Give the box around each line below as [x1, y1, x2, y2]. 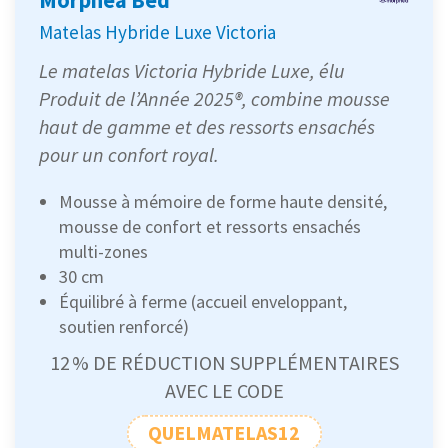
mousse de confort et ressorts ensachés [59, 214, 361, 238]
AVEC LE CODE [164, 377, 284, 403]
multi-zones [59, 239, 148, 263]
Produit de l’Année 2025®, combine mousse [39, 85, 390, 111]
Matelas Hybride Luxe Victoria [39, 19, 276, 44]
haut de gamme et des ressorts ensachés [39, 113, 375, 139]
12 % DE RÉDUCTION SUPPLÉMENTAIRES [49, 349, 399, 375]
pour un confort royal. [39, 141, 219, 167]
